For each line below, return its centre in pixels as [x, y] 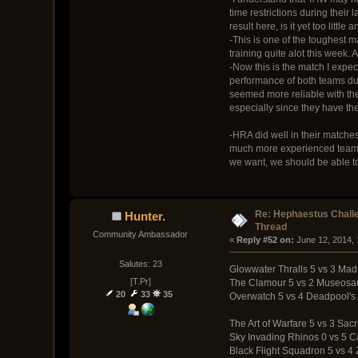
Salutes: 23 [140, 264]
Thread [271, 227]
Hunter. [145, 216]
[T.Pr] [140, 281]
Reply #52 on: [265, 240]
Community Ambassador [141, 234]
